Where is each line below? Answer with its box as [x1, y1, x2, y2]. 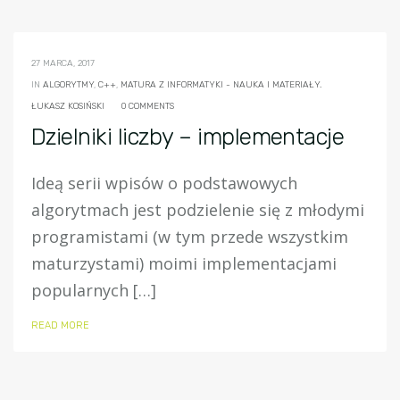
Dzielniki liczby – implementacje [31, 122, 345, 151]
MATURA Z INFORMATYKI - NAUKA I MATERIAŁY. [121, 79, 321, 90]
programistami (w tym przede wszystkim [31, 225, 348, 247]
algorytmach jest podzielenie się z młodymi [31, 198, 364, 221]
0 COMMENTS [121, 100, 174, 112]
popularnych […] [31, 279, 156, 301]
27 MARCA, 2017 [31, 57, 95, 69]
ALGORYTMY [43, 79, 94, 90]
